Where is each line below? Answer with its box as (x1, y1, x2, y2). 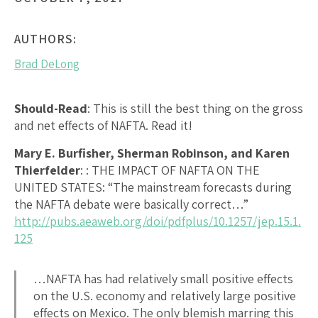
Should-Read (14, 99, 87, 116)
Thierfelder (14, 161, 80, 178)
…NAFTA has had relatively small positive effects (33, 270, 293, 287)
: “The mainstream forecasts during (102, 178, 292, 195)
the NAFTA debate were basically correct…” (14, 195, 248, 212)
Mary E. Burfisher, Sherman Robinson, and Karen (14, 144, 290, 161)
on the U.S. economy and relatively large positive (33, 287, 296, 304)
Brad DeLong (14, 55, 79, 72)
